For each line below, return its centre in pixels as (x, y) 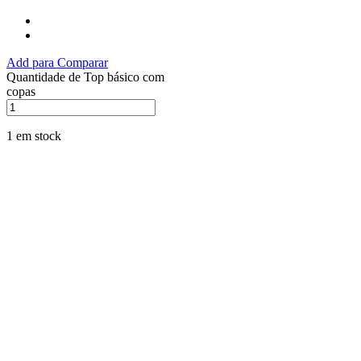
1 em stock (34, 135)
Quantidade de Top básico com (85, 77)
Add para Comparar (57, 62)
